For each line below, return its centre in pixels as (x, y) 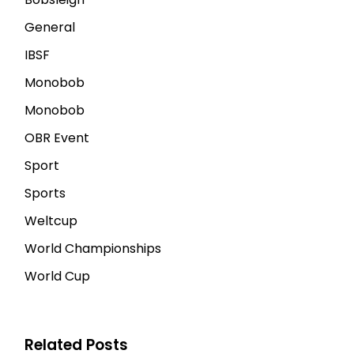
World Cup (58, 276)
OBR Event (57, 137)
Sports (45, 193)
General (50, 27)
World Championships (93, 248)
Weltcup (51, 220)
